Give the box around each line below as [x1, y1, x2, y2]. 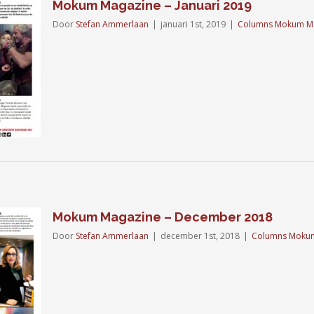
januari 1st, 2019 [161, 18, 226, 30]
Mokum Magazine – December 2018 [53, 210, 273, 224]
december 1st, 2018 [161, 230, 240, 242]
